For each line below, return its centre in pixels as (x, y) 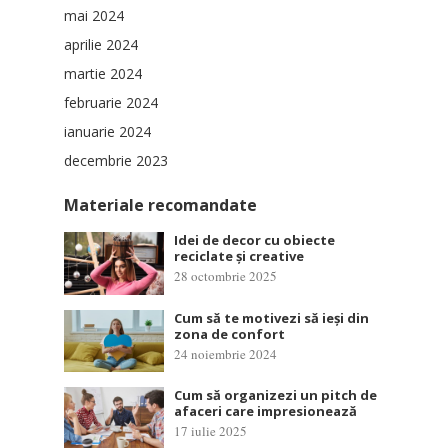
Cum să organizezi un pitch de (275, 395)
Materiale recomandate (160, 205)
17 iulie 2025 (210, 431)
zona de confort (229, 333)
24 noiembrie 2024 (225, 353)
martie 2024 (103, 74)
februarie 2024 (111, 103)
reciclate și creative (239, 256)
